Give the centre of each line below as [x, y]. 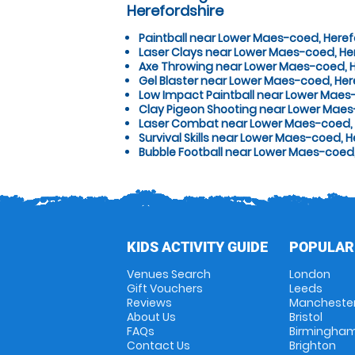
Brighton [312, 345]
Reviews [149, 303]
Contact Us [158, 345]
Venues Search [169, 274]
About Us [151, 317]
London [309, 274]
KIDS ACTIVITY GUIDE [197, 247]
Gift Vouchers [165, 288]
